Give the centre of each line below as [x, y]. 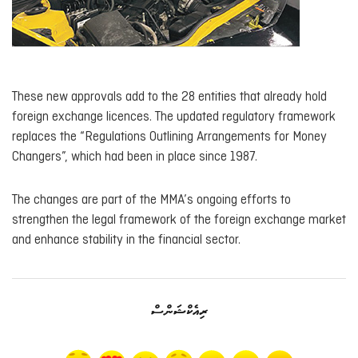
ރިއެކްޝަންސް [179, 312]
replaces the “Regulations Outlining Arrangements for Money [169, 137]
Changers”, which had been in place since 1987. [136, 157]
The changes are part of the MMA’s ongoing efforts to [151, 201]
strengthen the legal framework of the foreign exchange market [179, 221]
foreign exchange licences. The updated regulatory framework [174, 117]
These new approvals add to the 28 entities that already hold [169, 97]
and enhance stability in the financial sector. [126, 241]
